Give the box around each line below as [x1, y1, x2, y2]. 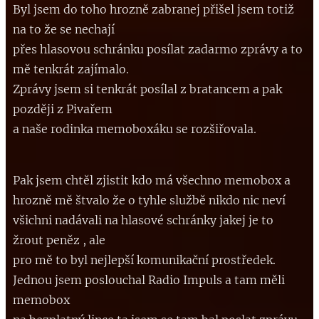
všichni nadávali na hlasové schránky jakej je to [13, 212, 273, 227]
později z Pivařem [13, 101, 113, 116]
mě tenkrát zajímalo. [13, 61, 129, 76]
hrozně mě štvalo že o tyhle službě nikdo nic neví [13, 192, 286, 207]
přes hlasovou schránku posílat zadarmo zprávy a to [13, 41, 303, 56]
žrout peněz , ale [13, 232, 105, 247]
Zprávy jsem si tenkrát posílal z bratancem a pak [13, 81, 282, 96]
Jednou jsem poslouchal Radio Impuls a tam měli [13, 272, 285, 287]
